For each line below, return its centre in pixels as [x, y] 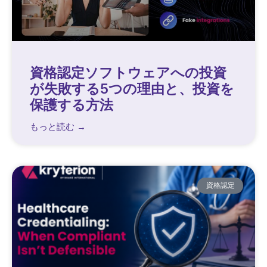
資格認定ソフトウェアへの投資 [128, 73]
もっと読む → [58, 127]
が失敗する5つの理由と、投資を [132, 89]
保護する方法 [72, 105]
